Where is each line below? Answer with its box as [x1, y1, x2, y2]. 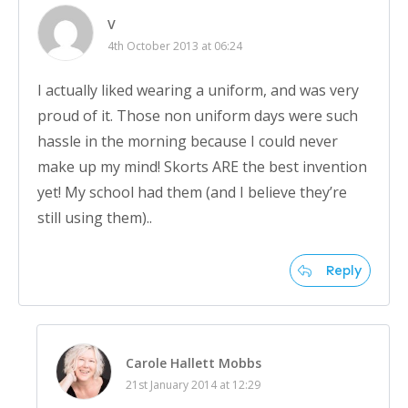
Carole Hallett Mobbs [126, 354, 261, 372]
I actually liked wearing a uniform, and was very [37, 80, 359, 101]
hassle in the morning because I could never [37, 131, 338, 152]
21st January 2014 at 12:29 [126, 377, 260, 393]
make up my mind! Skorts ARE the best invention [37, 157, 367, 178]
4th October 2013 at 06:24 [107, 38, 242, 55]
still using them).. [37, 208, 152, 229]
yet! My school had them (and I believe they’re [37, 182, 347, 203]
